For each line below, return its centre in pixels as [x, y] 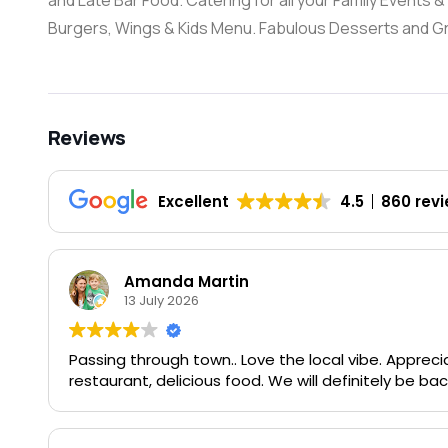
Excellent [193, 201]
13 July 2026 [161, 300]
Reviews [86, 137]
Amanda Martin [186, 281]
